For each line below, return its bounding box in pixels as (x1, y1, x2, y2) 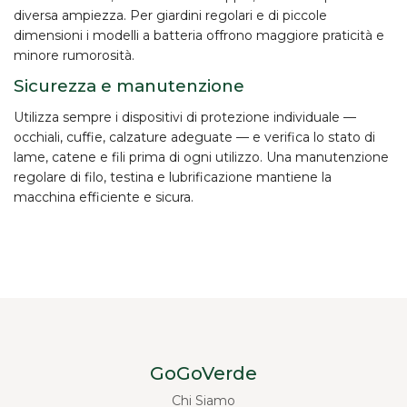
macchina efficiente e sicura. (14, 188, 194, 205)
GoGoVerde (150, 362, 257, 384)
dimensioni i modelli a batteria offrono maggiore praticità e (14, 27, 384, 45)
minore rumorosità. (14, 47, 134, 65)
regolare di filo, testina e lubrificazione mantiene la (14, 168, 332, 185)
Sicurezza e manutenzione (14, 75, 244, 97)
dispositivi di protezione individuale (122, 108, 340, 125)
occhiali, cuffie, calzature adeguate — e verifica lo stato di (14, 128, 375, 145)
